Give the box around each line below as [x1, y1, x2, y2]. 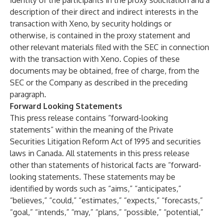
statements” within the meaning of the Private [10, 125, 173, 135]
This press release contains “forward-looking [10, 113, 168, 123]
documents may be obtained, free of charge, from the [10, 66, 199, 76]
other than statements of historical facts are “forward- [10, 160, 201, 170]
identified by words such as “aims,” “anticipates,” [10, 184, 181, 193]
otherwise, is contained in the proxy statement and [10, 30, 190, 40]
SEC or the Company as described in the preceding [10, 78, 188, 87]
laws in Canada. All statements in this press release [10, 148, 190, 158]
